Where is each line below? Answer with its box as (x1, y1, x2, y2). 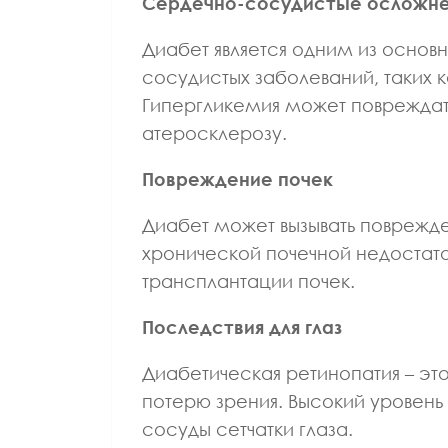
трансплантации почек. (142, 269, 355, 292)
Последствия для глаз (142, 315, 342, 338)
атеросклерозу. (142, 121, 287, 144)
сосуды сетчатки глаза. (142, 417, 353, 440)
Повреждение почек (142, 167, 333, 190)
